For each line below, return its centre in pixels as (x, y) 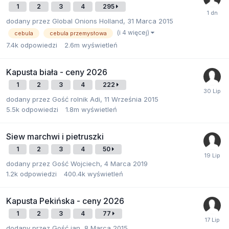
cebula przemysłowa (78, 33)
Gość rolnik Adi (76, 99)
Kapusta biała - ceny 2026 (57, 72)
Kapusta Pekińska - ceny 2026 (65, 201)
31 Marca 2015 (150, 21)
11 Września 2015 (131, 99)
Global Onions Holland (88, 21)
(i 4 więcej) (134, 32)
